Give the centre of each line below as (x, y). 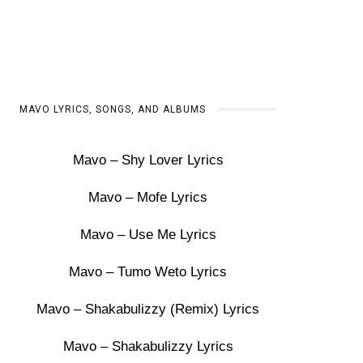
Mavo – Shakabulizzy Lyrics (148, 346)
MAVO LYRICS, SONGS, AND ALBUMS (113, 109)
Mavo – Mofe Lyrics (148, 197)
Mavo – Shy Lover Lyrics (148, 160)
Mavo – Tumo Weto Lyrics (148, 272)
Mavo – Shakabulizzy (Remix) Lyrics (148, 309)
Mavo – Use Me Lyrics (148, 235)
